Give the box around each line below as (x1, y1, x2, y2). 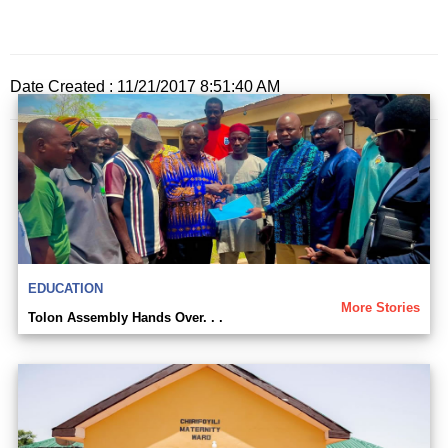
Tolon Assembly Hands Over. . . (28, 310, 223, 326)
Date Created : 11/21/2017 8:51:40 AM (10, 78, 280, 96)
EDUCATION (28, 281, 103, 297)
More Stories (341, 300, 420, 316)
